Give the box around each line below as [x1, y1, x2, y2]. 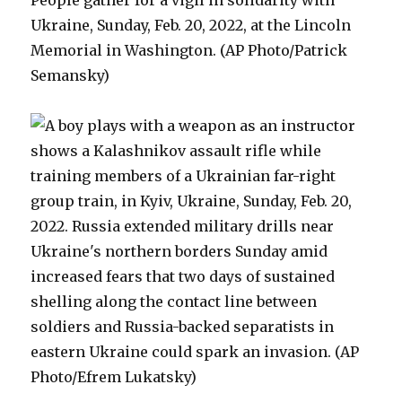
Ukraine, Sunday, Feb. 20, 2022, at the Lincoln [31, 16, 352, 34]
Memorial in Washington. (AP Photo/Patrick [31, 41, 348, 59]
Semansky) [31, 66, 110, 84]
